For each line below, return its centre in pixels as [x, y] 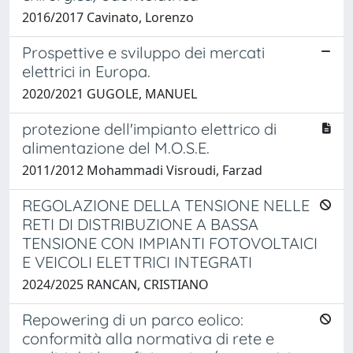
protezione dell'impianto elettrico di [149, 128]
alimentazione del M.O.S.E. [116, 147]
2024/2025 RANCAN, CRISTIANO [115, 284]
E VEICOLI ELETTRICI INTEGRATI [137, 262]
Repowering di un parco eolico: [133, 319]
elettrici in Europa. [86, 71]
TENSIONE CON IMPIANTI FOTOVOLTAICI [170, 243]
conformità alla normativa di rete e [148, 338]
